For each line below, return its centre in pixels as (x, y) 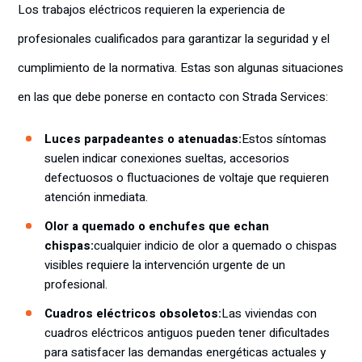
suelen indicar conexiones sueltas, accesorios (167, 158)
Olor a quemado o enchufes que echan (157, 226)
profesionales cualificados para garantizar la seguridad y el (174, 39)
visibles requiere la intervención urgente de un (165, 265)
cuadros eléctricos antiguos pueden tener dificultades (187, 333)
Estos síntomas (284, 139)
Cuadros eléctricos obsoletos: (133, 314)
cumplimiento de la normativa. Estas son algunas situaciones (181, 68)
